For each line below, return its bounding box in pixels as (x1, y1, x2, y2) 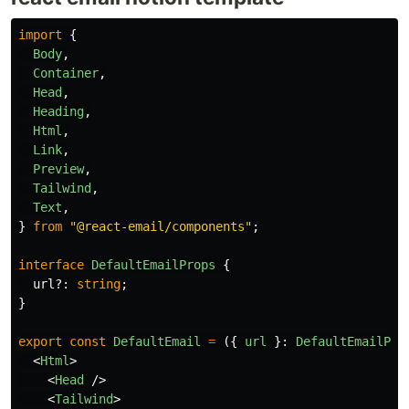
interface (18, 257, 84, 272)
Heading (33, 104, 84, 119)
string (77, 277, 121, 291)
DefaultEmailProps (91, 257, 215, 272)
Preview (33, 162, 84, 176)
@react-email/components (77, 219, 245, 234)
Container (33, 66, 99, 80)
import (18, 27, 62, 42)
